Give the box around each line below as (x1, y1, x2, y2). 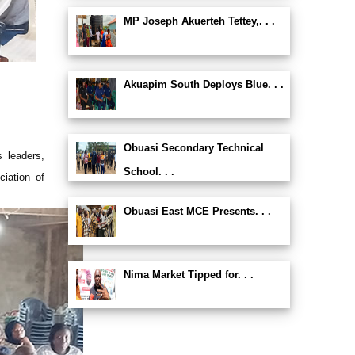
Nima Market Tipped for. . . (123, 269, 254, 281)
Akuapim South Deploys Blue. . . (123, 78, 284, 90)
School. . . (123, 166, 174, 177)
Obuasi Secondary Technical (123, 142, 264, 154)
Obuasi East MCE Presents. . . (123, 205, 271, 217)
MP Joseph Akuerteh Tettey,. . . (123, 15, 275, 27)
